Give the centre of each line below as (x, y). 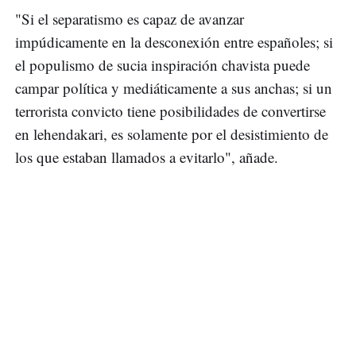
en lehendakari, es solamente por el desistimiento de (172, 134)
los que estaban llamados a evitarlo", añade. (147, 157)
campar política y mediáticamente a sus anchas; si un (174, 88)
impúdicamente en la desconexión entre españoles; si (174, 42)
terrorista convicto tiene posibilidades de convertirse (170, 111)
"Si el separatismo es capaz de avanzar (130, 19)
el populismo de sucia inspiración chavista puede (163, 65)
